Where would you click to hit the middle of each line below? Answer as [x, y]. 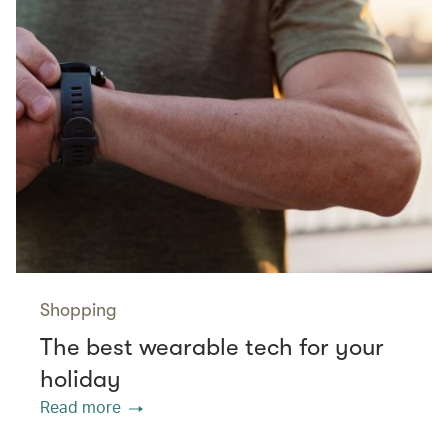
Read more [80, 407]
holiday [80, 379]
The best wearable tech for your [212, 347]
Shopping [78, 310]
